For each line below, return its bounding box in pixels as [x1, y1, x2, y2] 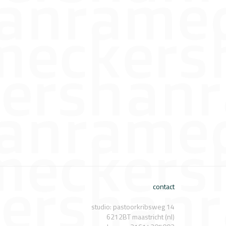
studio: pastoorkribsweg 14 [91, 201, 175, 212]
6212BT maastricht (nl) [106, 211, 175, 222]
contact [153, 181, 175, 192]
